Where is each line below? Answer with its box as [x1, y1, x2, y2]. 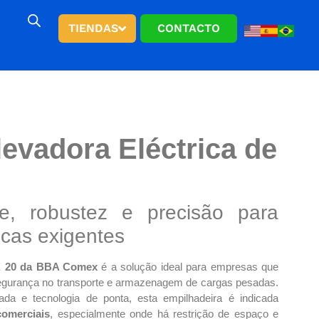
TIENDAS [68, 21, 118, 35]
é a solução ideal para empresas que [98, 260, 279, 273]
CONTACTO [157, 21, 220, 35]
